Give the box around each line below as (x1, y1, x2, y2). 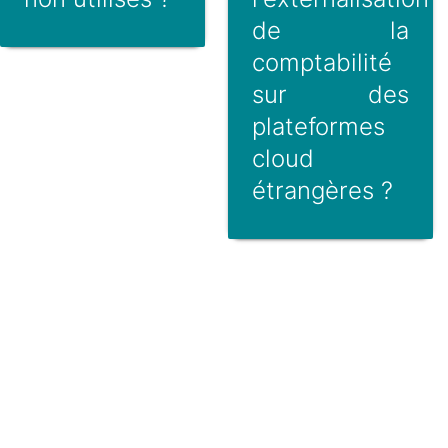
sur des (251, 79, 409, 109)
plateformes (251, 111, 385, 141)
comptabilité (251, 47, 392, 77)
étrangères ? (251, 175, 393, 205)
